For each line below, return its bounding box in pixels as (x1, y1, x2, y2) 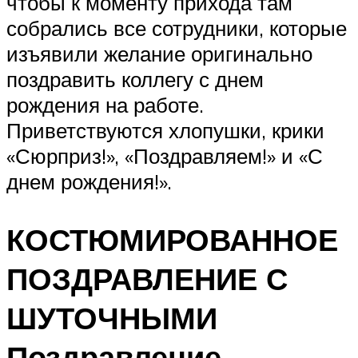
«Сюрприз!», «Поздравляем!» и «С (6, 142, 323, 169)
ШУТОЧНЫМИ (6, 297, 217, 337)
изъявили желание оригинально (6, 40, 312, 66)
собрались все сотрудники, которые (6, 14, 347, 41)
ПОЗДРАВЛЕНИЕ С (6, 258, 288, 298)
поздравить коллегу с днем (6, 66, 264, 92)
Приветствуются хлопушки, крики (6, 117, 324, 143)
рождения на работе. (6, 91, 204, 117)
